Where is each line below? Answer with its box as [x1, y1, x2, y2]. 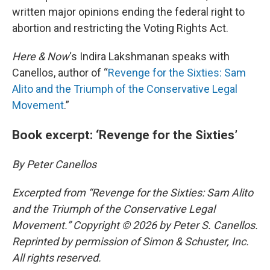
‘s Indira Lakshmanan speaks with [69, 50, 230, 63]
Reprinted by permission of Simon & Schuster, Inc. [12, 235, 249, 248]
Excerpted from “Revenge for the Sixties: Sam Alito [12, 186, 253, 199]
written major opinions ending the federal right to [12, 5, 245, 18]
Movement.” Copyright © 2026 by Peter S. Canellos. [12, 219, 258, 231]
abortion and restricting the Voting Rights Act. [12, 22, 228, 34]
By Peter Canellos [12, 158, 96, 171]
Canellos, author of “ [12, 66, 108, 79]
